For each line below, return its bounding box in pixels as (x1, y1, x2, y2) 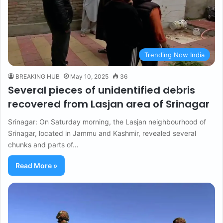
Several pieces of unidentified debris (8, 83, 195, 98)
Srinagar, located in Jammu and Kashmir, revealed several (8, 129, 196, 138)
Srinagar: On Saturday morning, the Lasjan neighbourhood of (8, 117, 206, 126)
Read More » (15, 161, 57, 170)
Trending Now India (144, 51, 205, 59)
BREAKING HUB (15, 73, 60, 81)
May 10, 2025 (70, 73, 109, 81)
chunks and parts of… (8, 140, 79, 149)
